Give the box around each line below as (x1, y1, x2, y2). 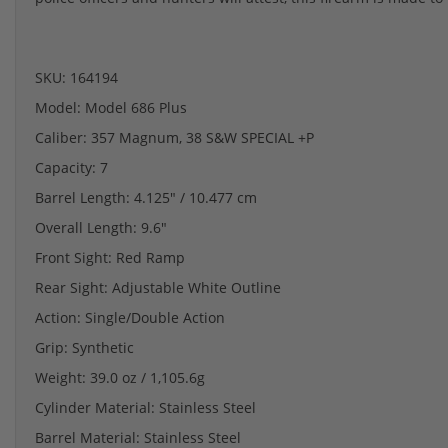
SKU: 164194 (35, 67, 118, 87)
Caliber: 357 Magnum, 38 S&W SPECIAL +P (35, 127, 314, 147)
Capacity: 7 (35, 157, 108, 177)
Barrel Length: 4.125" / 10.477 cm (35, 187, 257, 207)
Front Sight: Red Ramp (35, 247, 185, 267)
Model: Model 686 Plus (35, 97, 187, 117)
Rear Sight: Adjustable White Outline (35, 277, 281, 297)
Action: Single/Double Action (35, 307, 225, 327)
